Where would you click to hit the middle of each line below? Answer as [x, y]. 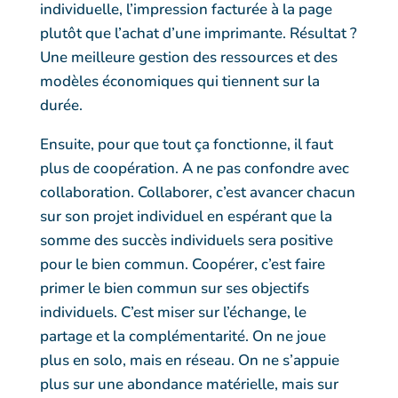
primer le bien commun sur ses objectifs [174, 288]
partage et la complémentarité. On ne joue [183, 336]
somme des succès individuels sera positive [186, 240]
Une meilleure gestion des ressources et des [188, 57]
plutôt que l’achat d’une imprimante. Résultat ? [198, 33]
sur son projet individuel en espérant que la [186, 216]
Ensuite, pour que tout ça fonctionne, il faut [186, 144]
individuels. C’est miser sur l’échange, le [173, 312]
